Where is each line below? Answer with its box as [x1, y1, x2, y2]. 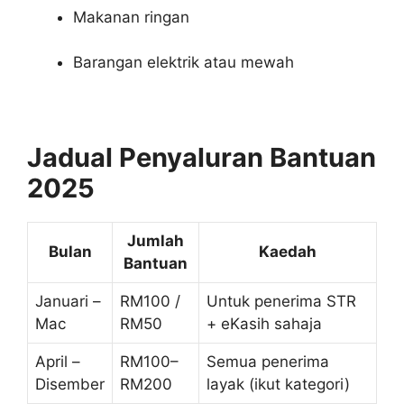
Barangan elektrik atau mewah [73, 53, 294, 72]
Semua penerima [207, 353, 329, 372]
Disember [35, 375, 105, 394]
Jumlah [127, 232, 184, 251]
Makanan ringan [73, 7, 189, 26]
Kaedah [259, 243, 317, 262]
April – [35, 353, 80, 372]
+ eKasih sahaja [207, 315, 322, 334]
